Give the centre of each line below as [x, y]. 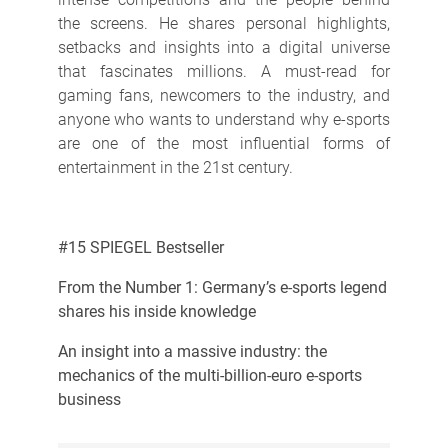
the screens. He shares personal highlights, [224, 23]
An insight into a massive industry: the [192, 351]
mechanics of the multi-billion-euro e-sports [209, 375]
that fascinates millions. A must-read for [224, 71]
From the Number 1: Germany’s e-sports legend [222, 287]
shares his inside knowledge [156, 311]
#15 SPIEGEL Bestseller [140, 247]
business [89, 399]
